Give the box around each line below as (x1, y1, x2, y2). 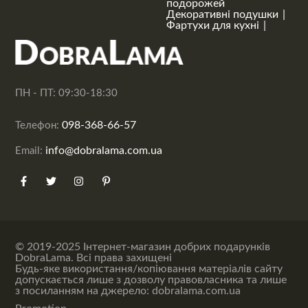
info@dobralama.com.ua (45, 145, 163, 156)
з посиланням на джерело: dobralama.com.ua (15, 285, 241, 296)
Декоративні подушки (166, 9, 279, 20)
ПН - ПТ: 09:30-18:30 (15, 88, 118, 98)
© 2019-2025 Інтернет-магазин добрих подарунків (15, 241, 271, 252)
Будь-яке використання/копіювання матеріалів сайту (15, 263, 283, 274)
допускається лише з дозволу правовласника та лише (15, 274, 287, 285)
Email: (15, 146, 46, 156)
